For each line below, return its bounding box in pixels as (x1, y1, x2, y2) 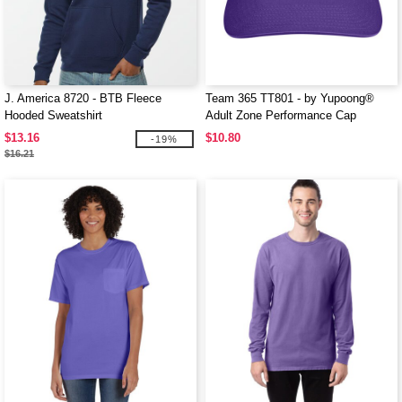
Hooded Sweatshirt (4, 109, 102, 122)
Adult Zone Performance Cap (205, 109, 356, 122)
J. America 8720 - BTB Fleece (4, 92, 162, 105)
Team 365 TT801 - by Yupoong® (205, 92, 374, 105)
